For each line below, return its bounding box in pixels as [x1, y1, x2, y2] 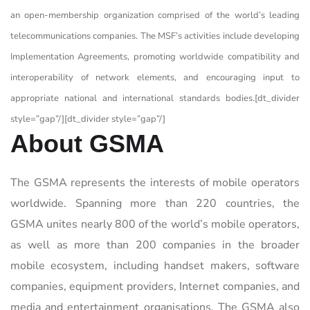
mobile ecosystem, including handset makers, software [10, 257, 300, 273]
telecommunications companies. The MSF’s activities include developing [10, 29, 300, 42]
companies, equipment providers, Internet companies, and [10, 278, 300, 294]
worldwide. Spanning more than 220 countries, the [10, 195, 300, 211]
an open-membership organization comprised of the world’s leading [10, 8, 300, 21]
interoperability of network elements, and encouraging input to [10, 71, 300, 84]
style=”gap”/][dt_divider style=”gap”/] [10, 112, 165, 125]
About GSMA [10, 129, 164, 158]
